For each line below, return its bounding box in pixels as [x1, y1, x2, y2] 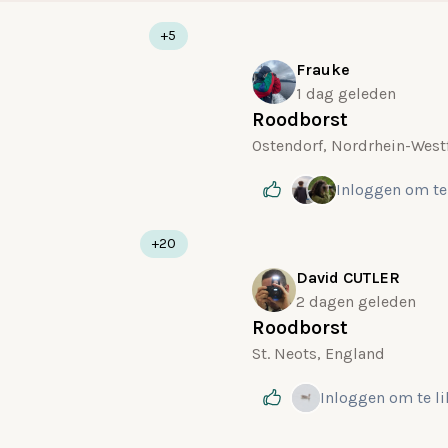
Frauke [296, 60, 350, 79]
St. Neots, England [252, 344, 385, 363]
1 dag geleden [296, 84, 396, 103]
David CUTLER [296, 268, 400, 287]
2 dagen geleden [296, 292, 416, 311]
